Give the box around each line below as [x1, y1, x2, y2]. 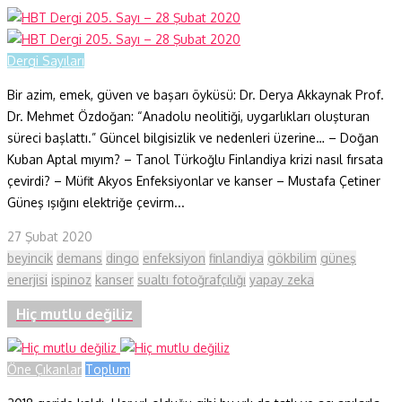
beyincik [7, 249, 53, 266]
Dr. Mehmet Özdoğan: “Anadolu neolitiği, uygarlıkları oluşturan [7, 108, 370, 124]
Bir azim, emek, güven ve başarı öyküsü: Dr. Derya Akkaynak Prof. [7, 86, 384, 102]
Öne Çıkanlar [7, 362, 82, 378]
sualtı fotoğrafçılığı [137, 271, 246, 287]
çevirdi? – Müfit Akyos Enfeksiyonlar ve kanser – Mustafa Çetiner [7, 172, 380, 188]
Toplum [85, 362, 130, 378]
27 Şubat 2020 [7, 228, 92, 244]
